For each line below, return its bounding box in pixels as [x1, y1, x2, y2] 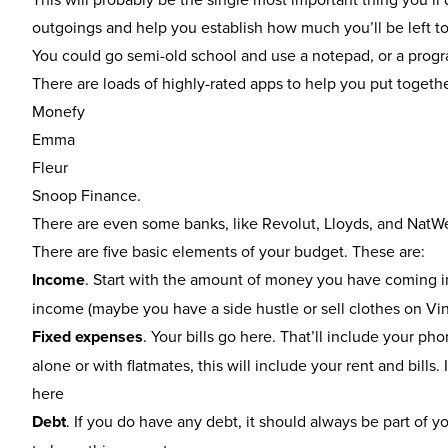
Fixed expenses [32, 325, 143, 348]
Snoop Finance [32, 184, 137, 206]
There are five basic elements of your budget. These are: [32, 240, 425, 262]
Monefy [32, 100, 85, 122]
